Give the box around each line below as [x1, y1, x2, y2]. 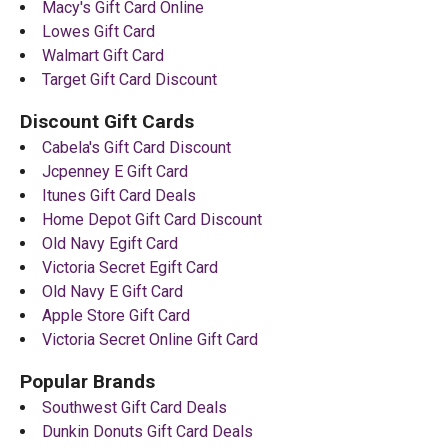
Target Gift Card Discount [42, 69, 217, 89]
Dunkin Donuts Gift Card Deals [42, 421, 253, 441]
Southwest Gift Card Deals [42, 397, 227, 417]
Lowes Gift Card [42, 21, 155, 41]
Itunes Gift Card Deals [42, 185, 196, 205]
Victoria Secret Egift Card [42, 257, 218, 277]
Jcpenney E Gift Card [42, 161, 188, 181]
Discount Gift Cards [20, 109, 194, 133]
